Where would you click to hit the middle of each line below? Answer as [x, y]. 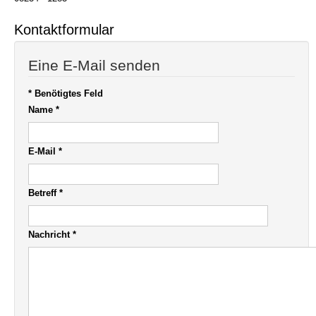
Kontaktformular [64, 30]
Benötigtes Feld [67, 93]
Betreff [42, 193]
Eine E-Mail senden [94, 65]
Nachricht [49, 235]
